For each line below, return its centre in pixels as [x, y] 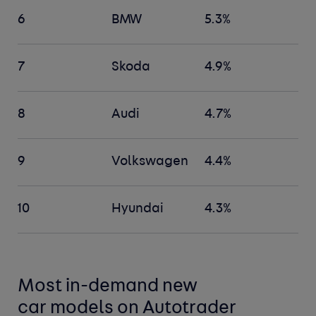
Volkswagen [150, 162]
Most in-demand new [108, 287]
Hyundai [137, 209]
